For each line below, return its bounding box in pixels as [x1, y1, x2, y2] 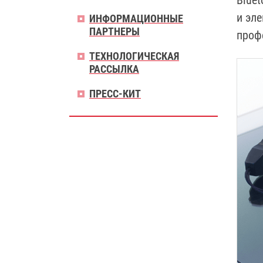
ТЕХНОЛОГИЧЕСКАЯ [89, 50, 179, 62]
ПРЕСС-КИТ [89, 87, 141, 100]
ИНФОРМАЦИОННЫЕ [89, 12, 183, 25]
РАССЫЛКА [89, 63, 139, 75]
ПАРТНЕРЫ [89, 25, 140, 38]
